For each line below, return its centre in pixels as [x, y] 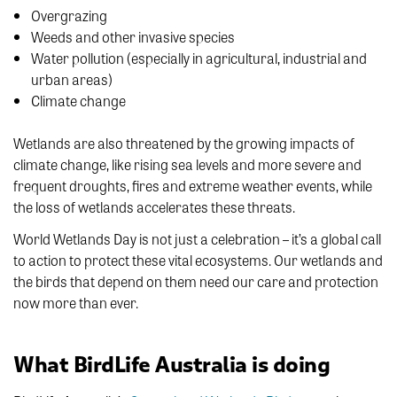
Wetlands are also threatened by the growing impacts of [184, 143]
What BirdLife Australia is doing [171, 365]
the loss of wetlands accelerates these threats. [154, 206]
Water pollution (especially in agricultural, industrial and [199, 58]
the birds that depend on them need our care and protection [196, 281]
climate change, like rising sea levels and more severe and [187, 164]
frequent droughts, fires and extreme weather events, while [193, 185]
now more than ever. [76, 302]
